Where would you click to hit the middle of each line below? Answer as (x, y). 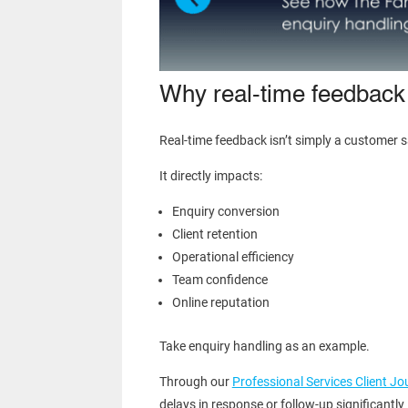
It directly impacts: (210, 176)
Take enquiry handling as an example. (264, 347)
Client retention (214, 235)
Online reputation (220, 303)
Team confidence (219, 280)
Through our (195, 382)
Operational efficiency (233, 257)
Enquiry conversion (225, 212)
